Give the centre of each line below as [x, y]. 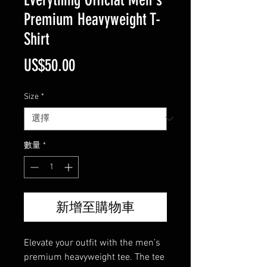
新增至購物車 [95, 207]
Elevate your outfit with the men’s [92, 243]
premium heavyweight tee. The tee [94, 257]
